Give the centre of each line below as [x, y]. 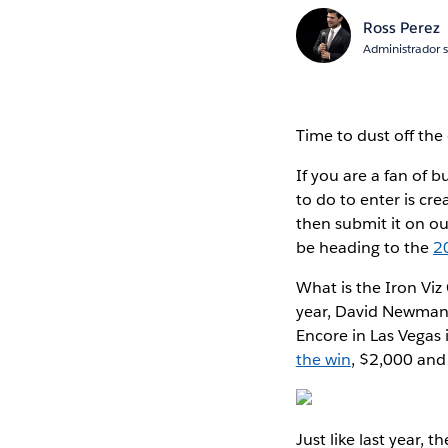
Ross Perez [402, 28]
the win [323, 359]
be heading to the [364, 247]
